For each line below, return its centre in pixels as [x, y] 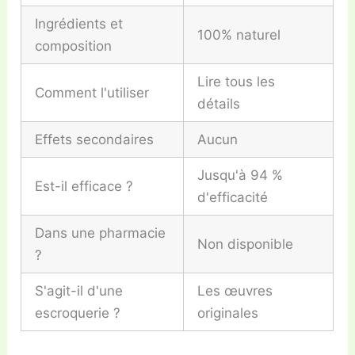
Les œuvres [235, 290]
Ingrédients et [79, 23]
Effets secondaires [95, 139]
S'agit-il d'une [79, 290]
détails [219, 103]
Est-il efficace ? [84, 186]
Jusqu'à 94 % [240, 175]
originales [228, 313]
